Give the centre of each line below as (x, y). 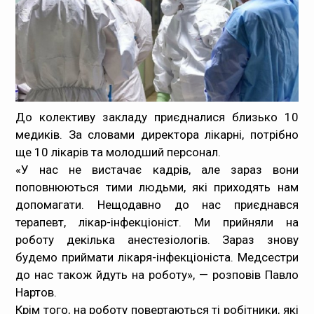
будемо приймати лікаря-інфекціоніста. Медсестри (157, 258)
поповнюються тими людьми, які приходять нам (157, 187)
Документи (55, 90)
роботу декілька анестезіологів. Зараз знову (157, 240)
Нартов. (36, 293)
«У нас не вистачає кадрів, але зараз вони (157, 170)
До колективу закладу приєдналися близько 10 (157, 117)
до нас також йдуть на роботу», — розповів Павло (157, 275)
